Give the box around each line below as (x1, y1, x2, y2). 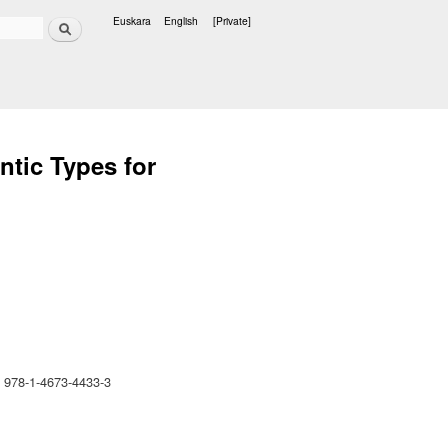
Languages (107, 24, 171, 42)
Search (48, 13, 80, 27)
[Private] (213, 13, 251, 28)
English (163, 13, 198, 28)
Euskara (112, 13, 151, 28)
